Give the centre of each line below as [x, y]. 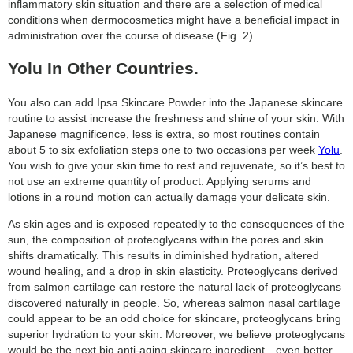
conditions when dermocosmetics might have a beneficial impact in [174, 20]
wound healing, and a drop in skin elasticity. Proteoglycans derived [173, 271]
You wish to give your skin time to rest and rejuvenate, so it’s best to [176, 165]
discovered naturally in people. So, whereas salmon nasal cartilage [174, 302]
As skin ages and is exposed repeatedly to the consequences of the [176, 223]
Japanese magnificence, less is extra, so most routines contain [164, 134]
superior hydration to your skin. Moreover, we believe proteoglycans [176, 334]
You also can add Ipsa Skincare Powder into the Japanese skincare [175, 102]
